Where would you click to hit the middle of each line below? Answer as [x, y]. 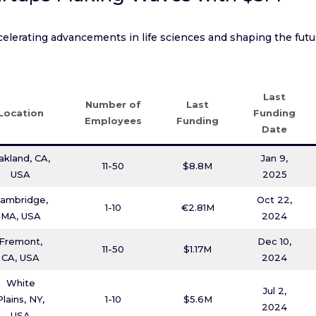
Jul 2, [274, 291]
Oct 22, [275, 200]
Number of [114, 104]
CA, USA [21, 257]
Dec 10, [275, 241]
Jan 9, [275, 158]
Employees [114, 121]
